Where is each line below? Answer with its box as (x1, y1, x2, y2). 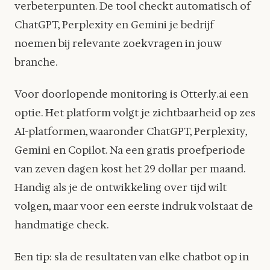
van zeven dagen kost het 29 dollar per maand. (14, 162, 245, 175)
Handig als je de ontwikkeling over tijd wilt (14, 180, 227, 194)
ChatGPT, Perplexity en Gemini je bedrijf (14, 17, 214, 31)
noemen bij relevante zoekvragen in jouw (14, 36, 221, 50)
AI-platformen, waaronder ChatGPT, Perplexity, (14, 124, 247, 138)
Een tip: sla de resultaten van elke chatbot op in (14, 250, 249, 263)
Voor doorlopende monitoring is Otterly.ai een (14, 87, 248, 101)
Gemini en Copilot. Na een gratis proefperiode (14, 143, 245, 157)
